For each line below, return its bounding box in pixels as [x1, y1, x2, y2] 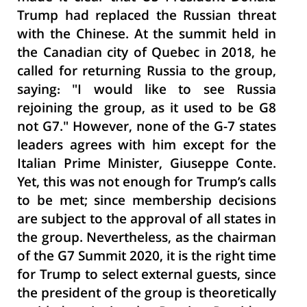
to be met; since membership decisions [17, 191, 276, 212]
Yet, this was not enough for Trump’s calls [17, 173, 276, 194]
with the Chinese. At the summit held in [17, 25, 276, 46]
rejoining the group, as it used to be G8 [17, 99, 276, 120]
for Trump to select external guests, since [17, 265, 276, 286]
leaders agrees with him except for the [17, 136, 276, 157]
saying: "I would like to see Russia [17, 80, 276, 101]
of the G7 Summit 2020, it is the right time [17, 247, 276, 268]
